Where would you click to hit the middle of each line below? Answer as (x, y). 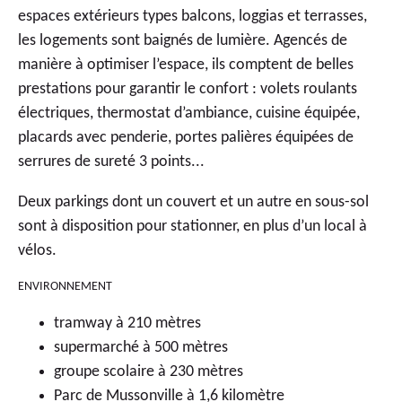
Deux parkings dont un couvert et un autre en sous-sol (193, 202)
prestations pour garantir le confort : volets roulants (188, 89)
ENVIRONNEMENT (65, 286)
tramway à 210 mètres (127, 323)
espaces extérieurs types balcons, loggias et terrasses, (192, 16)
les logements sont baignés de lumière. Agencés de (183, 40)
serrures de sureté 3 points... (111, 162)
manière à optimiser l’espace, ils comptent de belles (186, 65)
